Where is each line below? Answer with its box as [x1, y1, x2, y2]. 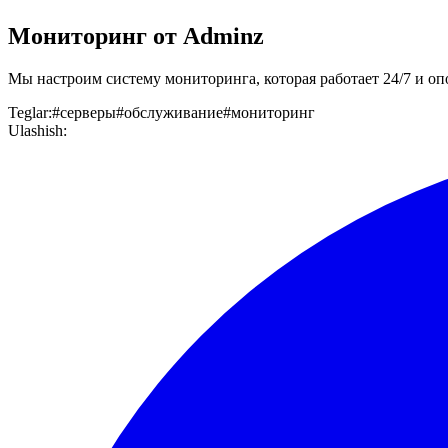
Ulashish [8, 122, 63, 140]
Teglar [8, 104, 48, 122]
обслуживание [124, 104, 223, 122]
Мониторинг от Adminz [8, 23, 264, 50]
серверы [60, 104, 116, 122]
